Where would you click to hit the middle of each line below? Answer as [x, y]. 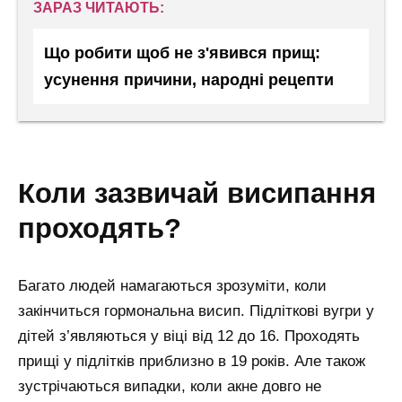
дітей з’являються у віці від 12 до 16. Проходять [189, 336]
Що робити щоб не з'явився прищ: [182, 53]
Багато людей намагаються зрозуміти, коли [172, 285]
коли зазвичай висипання [26, 193]
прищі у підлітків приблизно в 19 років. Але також [192, 361]
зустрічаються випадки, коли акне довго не [170, 386]
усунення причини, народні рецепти [189, 80]
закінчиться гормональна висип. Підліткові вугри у [196, 310]
